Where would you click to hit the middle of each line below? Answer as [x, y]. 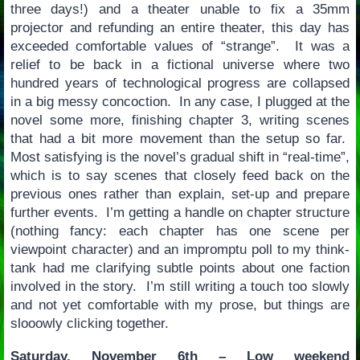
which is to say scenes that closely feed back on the [180, 175]
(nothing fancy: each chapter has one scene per [180, 231]
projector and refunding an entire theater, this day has [180, 27]
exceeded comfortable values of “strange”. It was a [180, 46]
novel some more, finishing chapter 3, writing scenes [180, 120]
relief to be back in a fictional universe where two [180, 64]
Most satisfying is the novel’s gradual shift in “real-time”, [180, 157]
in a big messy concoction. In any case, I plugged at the [180, 101]
